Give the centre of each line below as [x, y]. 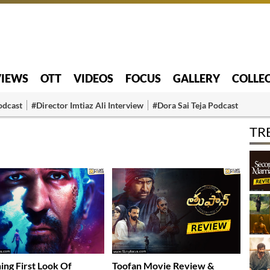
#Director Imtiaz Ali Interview [87, 105]
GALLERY [196, 78]
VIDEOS [93, 78]
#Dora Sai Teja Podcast [195, 105]
